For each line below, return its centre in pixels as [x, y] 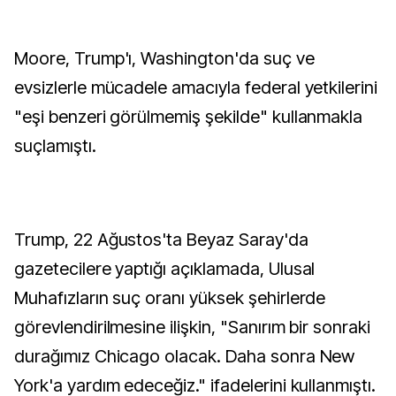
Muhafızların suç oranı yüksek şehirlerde [170, 298]
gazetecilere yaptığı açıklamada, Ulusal [165, 269]
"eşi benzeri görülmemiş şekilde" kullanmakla [189, 117]
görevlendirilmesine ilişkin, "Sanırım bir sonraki [193, 327]
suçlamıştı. [55, 146]
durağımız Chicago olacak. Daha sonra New [185, 356]
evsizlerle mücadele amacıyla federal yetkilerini [196, 88]
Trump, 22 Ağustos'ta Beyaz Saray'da [161, 240]
